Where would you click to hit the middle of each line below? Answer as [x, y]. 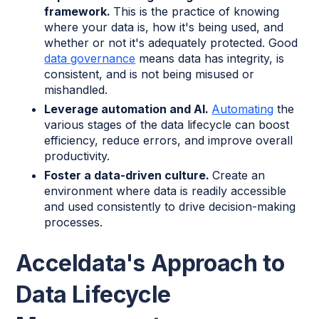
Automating [243, 109]
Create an [239, 175]
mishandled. [76, 89]
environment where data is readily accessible [166, 190]
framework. [79, 11]
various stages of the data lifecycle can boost [167, 124]
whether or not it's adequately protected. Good [171, 42]
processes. [74, 222]
